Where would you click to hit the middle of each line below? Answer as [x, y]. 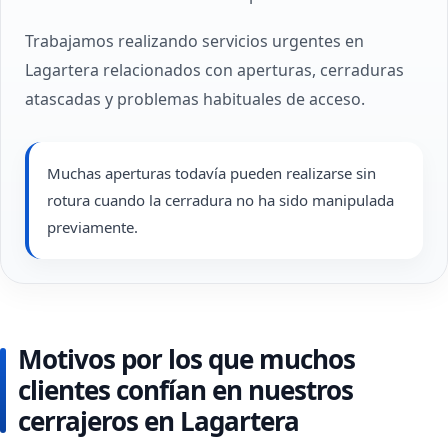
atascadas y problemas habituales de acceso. [195, 99]
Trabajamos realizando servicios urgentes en [194, 41]
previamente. [92, 227]
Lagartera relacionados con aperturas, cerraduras [214, 70]
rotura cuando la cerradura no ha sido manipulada [220, 200]
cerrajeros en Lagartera [158, 421]
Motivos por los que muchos [186, 359]
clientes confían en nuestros [185, 390]
